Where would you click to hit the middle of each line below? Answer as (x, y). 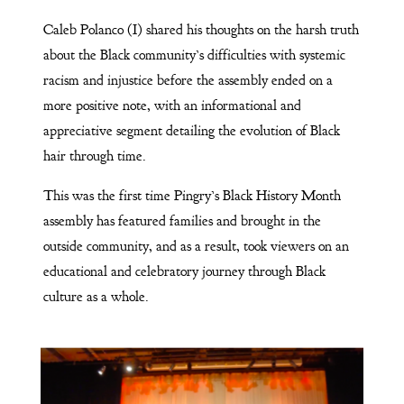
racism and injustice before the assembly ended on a (188, 80)
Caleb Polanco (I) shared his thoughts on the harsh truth (201, 29)
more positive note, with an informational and (172, 105)
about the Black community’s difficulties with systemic (194, 55)
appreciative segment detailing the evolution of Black (191, 130)
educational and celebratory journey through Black (184, 271)
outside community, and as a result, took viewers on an (196, 246)
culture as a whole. (97, 296)
